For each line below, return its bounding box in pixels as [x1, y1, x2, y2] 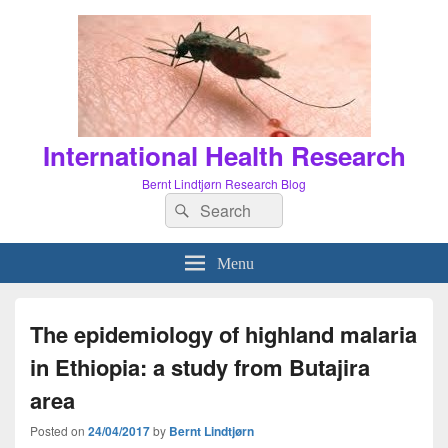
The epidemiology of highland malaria [30, 318, 417, 350]
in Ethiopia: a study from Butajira [30, 351, 370, 383]
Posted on [30, 422, 88, 439]
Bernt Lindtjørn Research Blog [142, 175, 306, 192]
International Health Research [42, 137, 406, 174]
